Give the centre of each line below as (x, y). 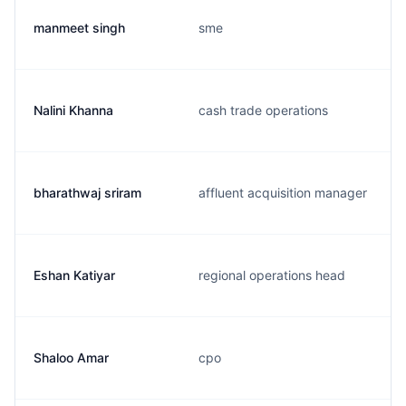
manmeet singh (79, 28)
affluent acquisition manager (283, 193)
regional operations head (272, 275)
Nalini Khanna (73, 110)
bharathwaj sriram (87, 193)
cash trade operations (263, 110)
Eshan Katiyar (74, 275)
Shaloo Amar (71, 358)
